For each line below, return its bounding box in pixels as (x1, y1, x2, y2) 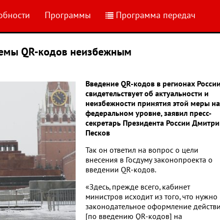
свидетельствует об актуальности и (85, 89, 209, 98)
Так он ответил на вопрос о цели (85, 146, 198, 155)
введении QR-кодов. (85, 165, 156, 174)
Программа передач (116, 10, 195, 21)
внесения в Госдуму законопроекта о (85, 156, 213, 165)
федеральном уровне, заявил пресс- (85, 109, 212, 118)
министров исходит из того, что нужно (85, 192, 218, 201)
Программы (45, 10, 91, 21)
